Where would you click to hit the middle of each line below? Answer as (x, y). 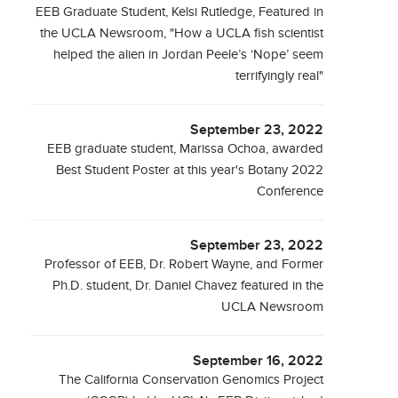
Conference (291, 191)
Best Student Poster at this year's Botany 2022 (190, 170)
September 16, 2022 (259, 361)
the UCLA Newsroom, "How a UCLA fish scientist (182, 33)
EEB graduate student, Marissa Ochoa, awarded (186, 149)
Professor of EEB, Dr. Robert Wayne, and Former (184, 264)
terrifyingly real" (280, 76)
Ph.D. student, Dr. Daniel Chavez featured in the (188, 286)
